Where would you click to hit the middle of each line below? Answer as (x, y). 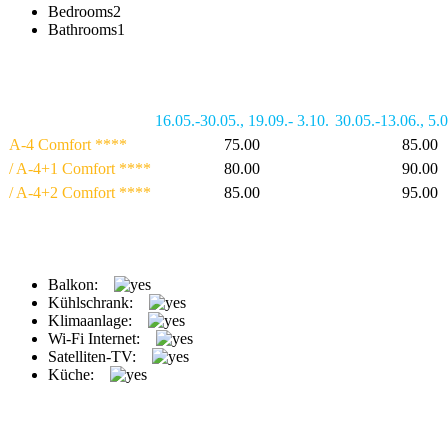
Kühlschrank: (90, 302)
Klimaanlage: (90, 320)
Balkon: (73, 284)
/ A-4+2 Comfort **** (80, 193)
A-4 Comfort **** (68, 145)
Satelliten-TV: (92, 356)
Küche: (71, 374)
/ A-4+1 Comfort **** (80, 169)
